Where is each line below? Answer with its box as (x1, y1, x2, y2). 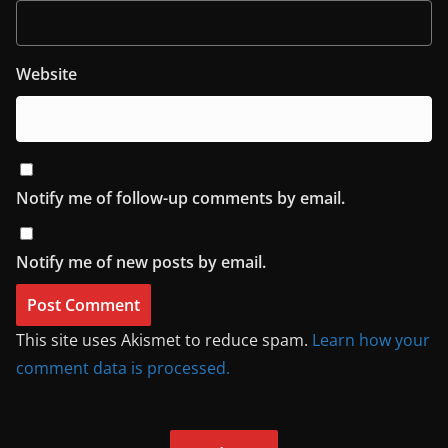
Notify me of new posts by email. (16, 250, 266, 273)
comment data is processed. (16, 356, 230, 379)
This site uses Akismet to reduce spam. (16, 328, 312, 351)
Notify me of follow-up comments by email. (16, 186, 345, 209)
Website (16, 62, 77, 85)
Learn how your (312, 328, 430, 351)
